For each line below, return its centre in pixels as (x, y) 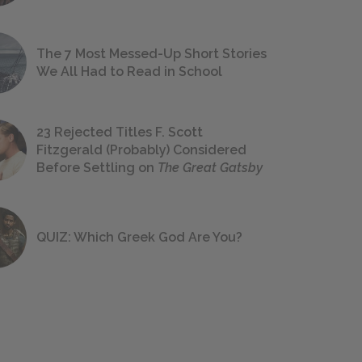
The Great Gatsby (210, 168)
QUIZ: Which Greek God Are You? (139, 238)
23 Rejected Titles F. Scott (120, 133)
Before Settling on (97, 168)
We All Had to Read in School (129, 72)
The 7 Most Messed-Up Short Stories (152, 54)
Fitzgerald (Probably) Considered (141, 150)
